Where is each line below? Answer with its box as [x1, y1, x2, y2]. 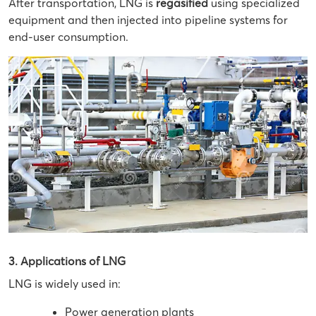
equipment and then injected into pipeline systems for [8, 12, 288, 27]
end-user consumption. [8, 29, 128, 44]
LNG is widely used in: [8, 276, 121, 291]
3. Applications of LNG [8, 254, 126, 269]
